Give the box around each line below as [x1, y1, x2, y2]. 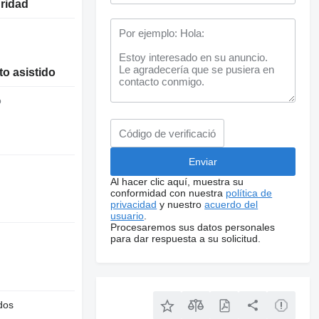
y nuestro [157, 199, 205, 210]
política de [226, 187, 273, 199]
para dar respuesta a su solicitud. [110, 233, 261, 244]
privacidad [110, 199, 157, 210]
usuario [110, 210, 145, 221]
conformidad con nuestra [110, 187, 226, 199]
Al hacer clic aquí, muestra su [110, 176, 244, 187]
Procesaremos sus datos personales [110, 221, 276, 233]
